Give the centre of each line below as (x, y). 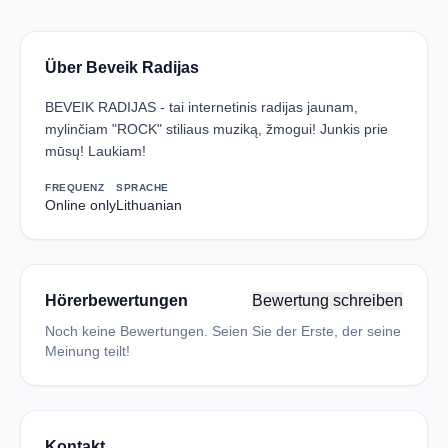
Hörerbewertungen (116, 300)
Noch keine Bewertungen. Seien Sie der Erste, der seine (223, 331)
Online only (80, 205)
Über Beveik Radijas (122, 67)
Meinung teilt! (87, 351)
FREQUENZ (74, 187)
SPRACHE (142, 187)
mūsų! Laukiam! (95, 151)
